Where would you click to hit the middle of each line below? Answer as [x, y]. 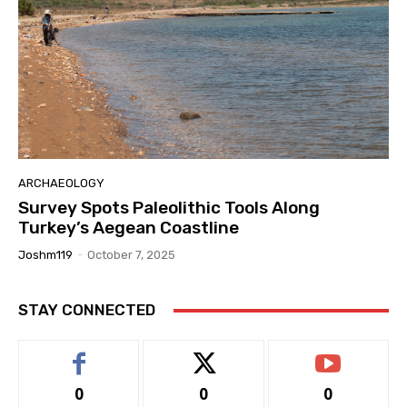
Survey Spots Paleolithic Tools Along [169, 208]
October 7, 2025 [131, 255]
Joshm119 [45, 255]
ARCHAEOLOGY [61, 184]
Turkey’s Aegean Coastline [129, 228]
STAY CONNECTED [87, 310]
